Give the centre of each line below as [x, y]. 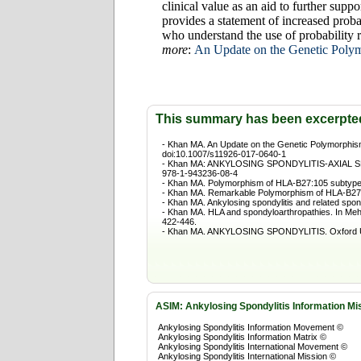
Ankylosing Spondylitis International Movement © [253, 346]
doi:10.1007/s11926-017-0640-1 [224, 154]
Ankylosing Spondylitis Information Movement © [251, 327]
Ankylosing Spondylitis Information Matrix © [242, 337]
